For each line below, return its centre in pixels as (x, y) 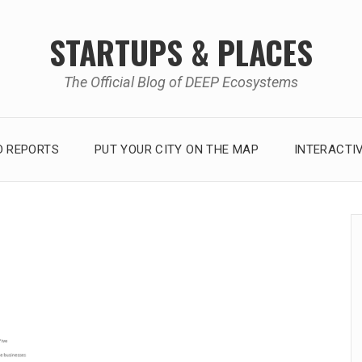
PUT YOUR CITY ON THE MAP (176, 149)
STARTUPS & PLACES (181, 51)
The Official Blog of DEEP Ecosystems (181, 82)
